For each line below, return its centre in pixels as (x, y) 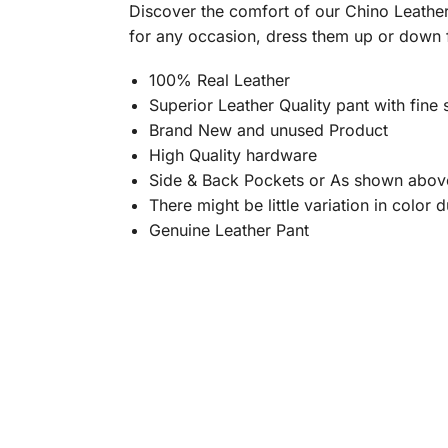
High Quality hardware (232, 154)
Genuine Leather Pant (228, 229)
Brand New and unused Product (268, 129)
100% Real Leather (219, 79)
